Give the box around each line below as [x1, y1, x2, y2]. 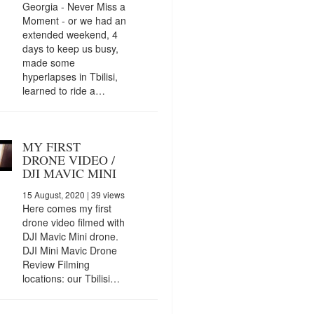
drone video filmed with [22, 214, 125, 229]
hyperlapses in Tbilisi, [22, 69, 118, 83]
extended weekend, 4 [22, 27, 118, 41]
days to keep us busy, [22, 41, 118, 55]
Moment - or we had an [22, 13, 126, 27]
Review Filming [22, 257, 90, 271]
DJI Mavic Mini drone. [22, 228, 118, 243]
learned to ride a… [22, 83, 105, 97]
